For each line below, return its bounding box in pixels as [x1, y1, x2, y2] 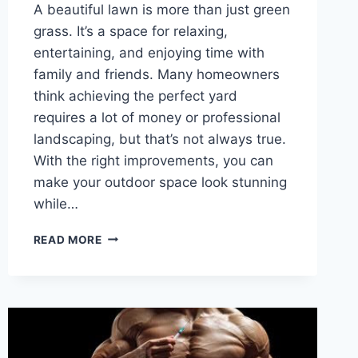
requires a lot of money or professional [33, 109, 280, 125]
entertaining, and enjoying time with [33, 44, 265, 61]
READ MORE [33, 233, 102, 246]
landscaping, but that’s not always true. [33, 130, 286, 147]
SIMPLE [101, 279, 145, 292]
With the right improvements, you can [33, 152, 273, 169]
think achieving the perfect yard [33, 87, 237, 104]
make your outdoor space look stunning [33, 173, 287, 190]
